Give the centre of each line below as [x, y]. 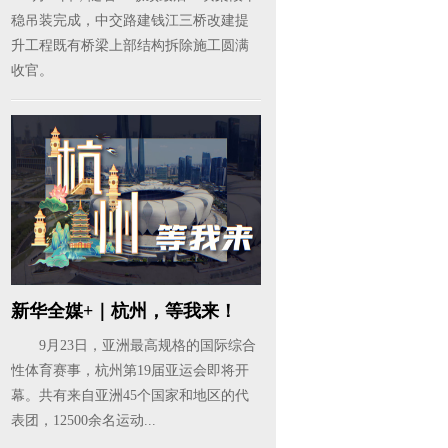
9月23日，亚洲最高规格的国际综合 [133, 345]
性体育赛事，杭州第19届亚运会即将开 [130, 370]
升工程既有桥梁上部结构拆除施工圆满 [130, 45]
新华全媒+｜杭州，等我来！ [124, 311]
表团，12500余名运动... [83, 420]
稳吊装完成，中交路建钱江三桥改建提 [130, 20]
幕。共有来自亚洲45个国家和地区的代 [130, 395]
